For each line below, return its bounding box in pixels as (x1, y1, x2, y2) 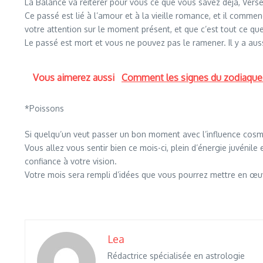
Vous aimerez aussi (33, 72, 117, 83)
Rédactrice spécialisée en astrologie (107, 251, 245, 261)
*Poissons (25, 103, 64, 113)
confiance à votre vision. (25, 156, 117, 166)
